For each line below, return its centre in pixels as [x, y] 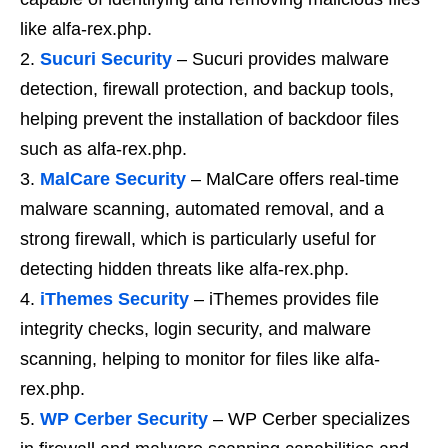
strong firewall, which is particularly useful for [198, 239]
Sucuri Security [106, 59]
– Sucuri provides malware [280, 59]
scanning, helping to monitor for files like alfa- [200, 359]
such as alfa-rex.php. [103, 149]
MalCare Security [113, 179]
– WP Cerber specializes [309, 419]
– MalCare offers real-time [292, 179]
